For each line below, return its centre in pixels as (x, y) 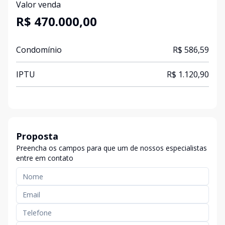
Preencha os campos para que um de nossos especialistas (111, 148)
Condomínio (39, 50)
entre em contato (45, 158)
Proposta (37, 136)
